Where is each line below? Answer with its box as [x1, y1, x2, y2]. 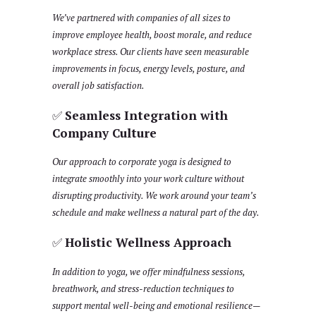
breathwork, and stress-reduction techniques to [52, 281, 234, 295]
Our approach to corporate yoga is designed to [52, 155, 231, 169]
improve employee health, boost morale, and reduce [52, 28, 252, 41]
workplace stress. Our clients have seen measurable [52, 44, 249, 58]
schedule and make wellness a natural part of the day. [52, 206, 260, 219]
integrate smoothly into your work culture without [52, 172, 244, 186]
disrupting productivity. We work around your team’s [52, 189, 256, 202]
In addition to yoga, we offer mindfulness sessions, [52, 265, 245, 278]
